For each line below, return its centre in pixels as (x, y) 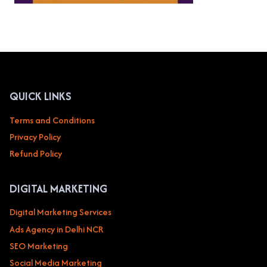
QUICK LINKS (41, 97)
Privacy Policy (35, 137)
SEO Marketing (39, 246)
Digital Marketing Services (60, 212)
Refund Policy (36, 154)
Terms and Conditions (52, 120)
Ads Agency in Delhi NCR (56, 229)
